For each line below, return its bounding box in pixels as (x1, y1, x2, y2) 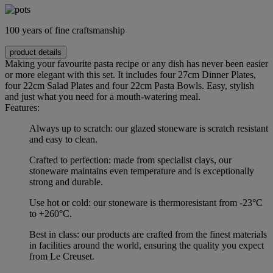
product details (10, 48, 62, 57)
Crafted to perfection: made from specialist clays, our (29, 155, 232, 166)
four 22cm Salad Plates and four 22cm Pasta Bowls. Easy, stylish (5, 80, 254, 91)
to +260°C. (29, 208, 72, 219)
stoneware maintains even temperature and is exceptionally (29, 166, 254, 177)
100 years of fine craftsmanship (5, 25, 125, 36)
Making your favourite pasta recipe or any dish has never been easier (5, 58, 268, 69)
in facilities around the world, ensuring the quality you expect (29, 240, 264, 251)
